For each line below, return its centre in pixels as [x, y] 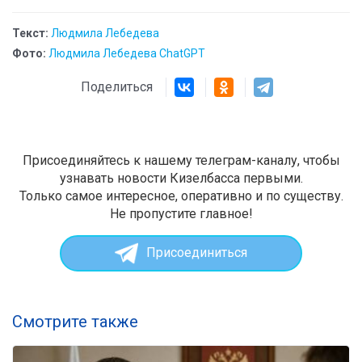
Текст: [30, 33]
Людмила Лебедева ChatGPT [127, 53]
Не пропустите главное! [181, 213]
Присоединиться [196, 253]
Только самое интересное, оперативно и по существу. [181, 196]
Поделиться [123, 86]
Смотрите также [75, 321]
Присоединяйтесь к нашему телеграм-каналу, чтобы [181, 160]
